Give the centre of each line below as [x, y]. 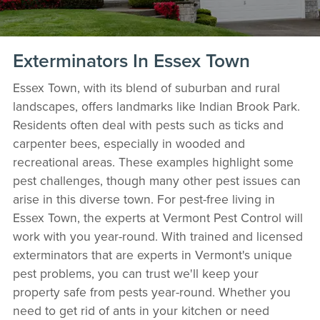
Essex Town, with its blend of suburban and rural [146, 88]
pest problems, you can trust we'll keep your [135, 274]
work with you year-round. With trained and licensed [157, 236]
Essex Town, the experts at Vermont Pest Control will [157, 218]
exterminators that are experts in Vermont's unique [152, 255]
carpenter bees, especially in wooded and [129, 144]
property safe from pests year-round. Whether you [151, 292]
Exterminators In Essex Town [131, 61]
